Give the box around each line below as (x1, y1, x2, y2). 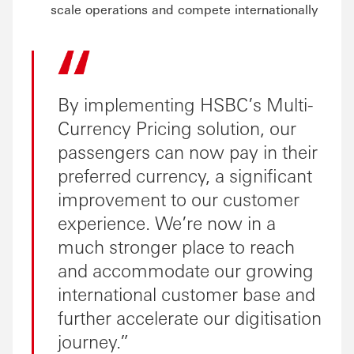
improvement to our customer (58, 186, 299, 210)
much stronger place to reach (58, 234, 295, 258)
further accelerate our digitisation (58, 305, 322, 329)
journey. (58, 329, 120, 352)
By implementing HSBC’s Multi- (58, 92, 314, 115)
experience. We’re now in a (58, 210, 276, 234)
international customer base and (58, 281, 315, 305)
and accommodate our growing (58, 258, 314, 281)
